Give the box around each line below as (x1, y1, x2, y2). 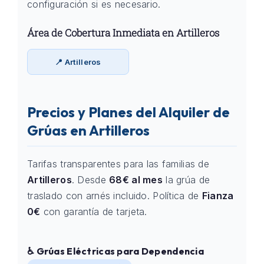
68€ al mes (109, 174, 163, 186)
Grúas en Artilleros (27, 121, 150, 139)
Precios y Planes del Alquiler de (27, 103, 230, 121)
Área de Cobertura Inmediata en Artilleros (27, 26, 219, 39)
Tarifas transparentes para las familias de (27, 158, 209, 170)
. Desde (71, 174, 110, 186)
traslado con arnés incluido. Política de (27, 190, 202, 202)
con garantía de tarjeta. (40, 206, 147, 217)
